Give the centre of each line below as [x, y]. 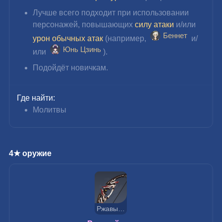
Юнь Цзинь [82, 49]
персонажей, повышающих [84, 24]
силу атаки [155, 24]
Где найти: [36, 98]
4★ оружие [30, 153]
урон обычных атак [68, 38]
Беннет [175, 35]
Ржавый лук [121, 209]
